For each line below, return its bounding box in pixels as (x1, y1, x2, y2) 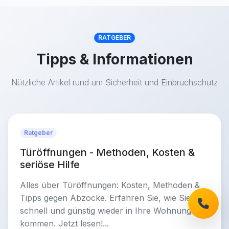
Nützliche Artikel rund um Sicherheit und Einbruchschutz (11, 77, 218, 87)
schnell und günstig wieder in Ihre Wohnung (20, 205, 191, 216)
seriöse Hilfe (20, 158, 80, 171)
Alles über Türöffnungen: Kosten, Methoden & (20, 180, 200, 190)
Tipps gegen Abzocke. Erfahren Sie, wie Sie (20, 193, 191, 203)
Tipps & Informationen (36, 51, 193, 68)
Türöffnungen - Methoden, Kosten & (20, 146, 195, 158)
